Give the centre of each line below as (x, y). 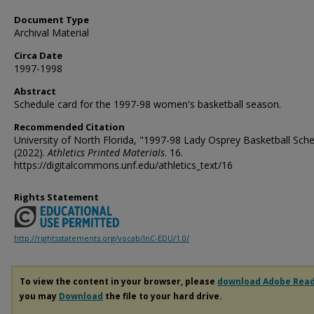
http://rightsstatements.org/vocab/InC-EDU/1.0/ (102, 238)
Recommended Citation (69, 127)
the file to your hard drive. (163, 296)
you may (39, 296)
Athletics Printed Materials (106, 152)
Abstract (35, 91)
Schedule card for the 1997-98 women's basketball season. (148, 104)
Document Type (52, 20)
